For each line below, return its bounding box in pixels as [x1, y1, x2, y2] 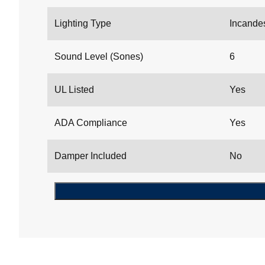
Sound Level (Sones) [54, 51, 143, 62]
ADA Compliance [54, 118, 127, 128]
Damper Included [54, 151, 127, 161]
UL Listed [54, 85, 94, 95]
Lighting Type [54, 18, 111, 29]
